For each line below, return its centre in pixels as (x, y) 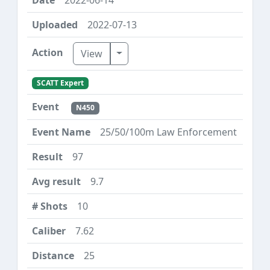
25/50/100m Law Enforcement (168, 132)
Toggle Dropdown (157, 53)
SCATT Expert (60, 83)
